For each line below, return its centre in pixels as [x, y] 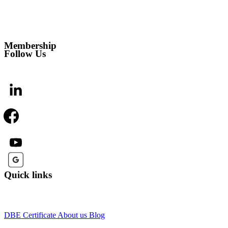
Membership [30, 45]
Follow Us [25, 53]
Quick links [28, 175]
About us [72, 215]
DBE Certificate [30, 215]
